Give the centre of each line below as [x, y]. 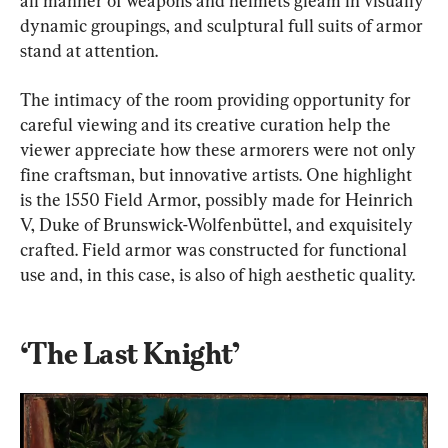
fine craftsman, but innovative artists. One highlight [218, 174]
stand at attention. [89, 50]
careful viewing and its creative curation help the [207, 124]
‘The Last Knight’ [130, 353]
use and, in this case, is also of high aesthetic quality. [217, 274]
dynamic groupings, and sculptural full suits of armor [223, 25]
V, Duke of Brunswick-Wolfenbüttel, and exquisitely [218, 224]
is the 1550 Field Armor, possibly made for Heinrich [218, 199]
